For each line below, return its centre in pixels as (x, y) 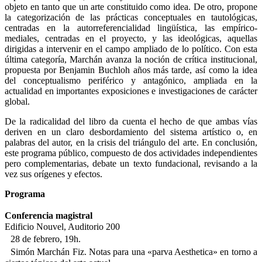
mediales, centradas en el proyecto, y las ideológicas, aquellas (131, 39)
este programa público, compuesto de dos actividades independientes (131, 153)
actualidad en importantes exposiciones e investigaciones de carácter (131, 91)
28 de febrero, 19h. (43, 239)
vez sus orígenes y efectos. (54, 174)
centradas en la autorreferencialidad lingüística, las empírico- (131, 28)
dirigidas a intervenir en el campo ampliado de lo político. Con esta (131, 49)
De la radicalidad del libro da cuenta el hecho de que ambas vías (131, 122)
